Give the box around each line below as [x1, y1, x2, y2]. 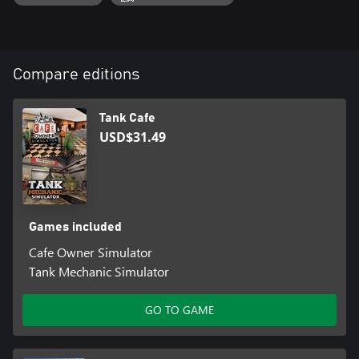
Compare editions [13, 66, 139, 83]
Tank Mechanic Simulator [28, 262, 169, 280]
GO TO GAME [145, 301, 214, 317]
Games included [28, 220, 122, 233]
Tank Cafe [99, 111, 155, 124]
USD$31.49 [99, 127, 166, 146]
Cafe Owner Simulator [28, 243, 152, 260]
